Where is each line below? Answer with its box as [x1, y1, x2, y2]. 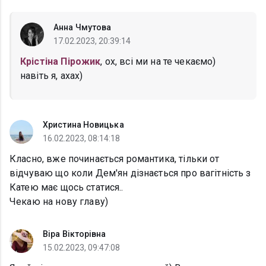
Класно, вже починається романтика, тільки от [9, 153, 220, 165]
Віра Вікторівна [43, 229, 106, 239]
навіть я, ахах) [20, 70, 83, 82]
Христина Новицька [43, 120, 124, 130]
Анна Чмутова [53, 23, 112, 33]
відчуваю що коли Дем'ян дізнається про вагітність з [9, 167, 251, 179]
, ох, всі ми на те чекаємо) [100, 56, 216, 68]
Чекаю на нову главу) [9, 196, 108, 208]
